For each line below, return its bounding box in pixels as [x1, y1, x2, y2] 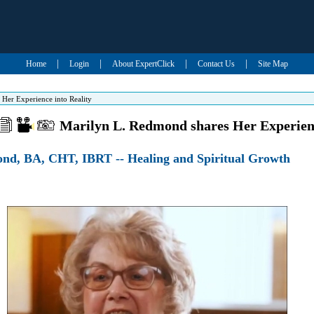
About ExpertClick [111, 59, 175, 69]
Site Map [257, 59, 288, 69]
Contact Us [197, 59, 235, 69]
